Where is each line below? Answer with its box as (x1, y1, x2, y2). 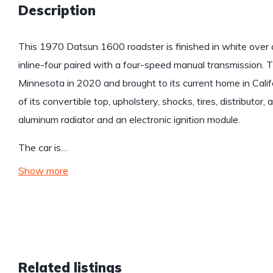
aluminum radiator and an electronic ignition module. (18, 113, 243, 126)
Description (18, 2, 96, 19)
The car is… (18, 141, 68, 154)
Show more (18, 165, 68, 177)
